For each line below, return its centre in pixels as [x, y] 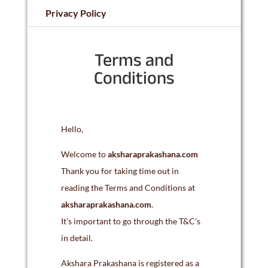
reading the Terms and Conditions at [128, 188]
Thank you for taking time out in [120, 171]
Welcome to [84, 154]
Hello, [72, 129]
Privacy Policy [76, 13]
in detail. [77, 238]
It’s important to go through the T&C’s [130, 221]
